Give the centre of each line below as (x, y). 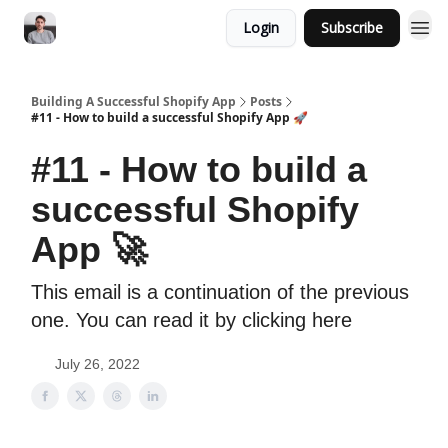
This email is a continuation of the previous (220, 292)
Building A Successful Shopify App (133, 101)
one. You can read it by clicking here (191, 320)
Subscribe (352, 27)
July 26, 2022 (97, 364)
